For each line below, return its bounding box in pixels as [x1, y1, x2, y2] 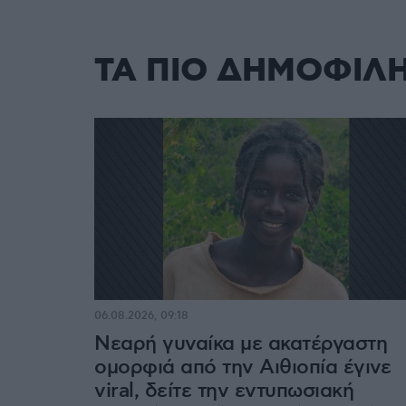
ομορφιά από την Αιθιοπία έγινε [94, 354, 391, 380]
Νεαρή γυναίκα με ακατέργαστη [94, 331, 387, 356]
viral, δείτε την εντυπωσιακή [94, 378, 353, 403]
